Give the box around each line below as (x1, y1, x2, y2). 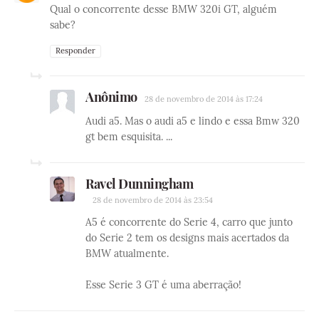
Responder (56, 46, 95, 56)
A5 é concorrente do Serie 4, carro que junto (85, 216, 293, 229)
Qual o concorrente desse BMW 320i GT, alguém (50, 3, 277, 16)
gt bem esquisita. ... (85, 130, 172, 144)
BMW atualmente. (85, 247, 169, 261)
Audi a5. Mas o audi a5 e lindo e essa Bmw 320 (85, 115, 300, 128)
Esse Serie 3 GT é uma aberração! (85, 278, 241, 292)
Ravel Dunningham (85, 175, 193, 193)
